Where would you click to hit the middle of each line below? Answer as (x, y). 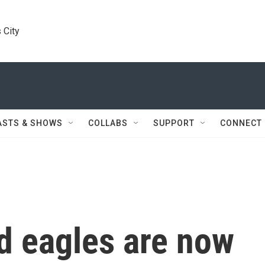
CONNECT (241, 123)
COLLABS (108, 123)
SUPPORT (174, 123)
